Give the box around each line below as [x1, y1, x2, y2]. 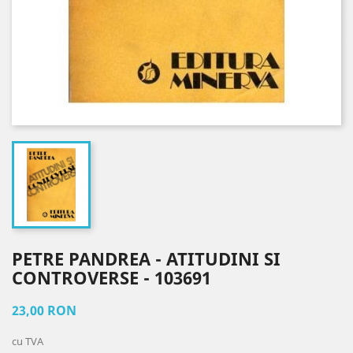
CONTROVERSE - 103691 [12, 265, 211, 289]
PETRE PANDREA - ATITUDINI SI [12, 246, 281, 270]
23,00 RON [12, 301, 76, 319]
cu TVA [12, 333, 43, 348]
